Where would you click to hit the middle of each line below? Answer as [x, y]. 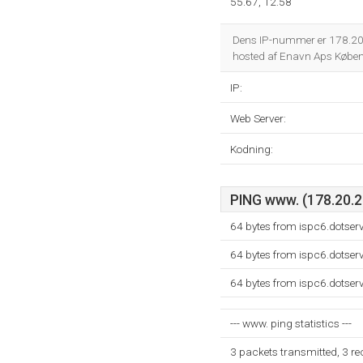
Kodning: [252, 149]
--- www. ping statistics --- [291, 323]
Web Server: [258, 118]
